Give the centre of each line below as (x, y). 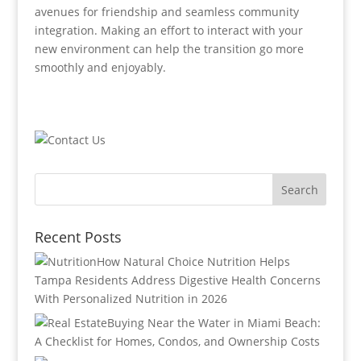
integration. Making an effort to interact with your (168, 30)
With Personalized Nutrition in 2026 (131, 299)
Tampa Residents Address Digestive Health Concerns (177, 280)
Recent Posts (78, 237)
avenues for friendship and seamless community (166, 12)
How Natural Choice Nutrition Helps (193, 261)
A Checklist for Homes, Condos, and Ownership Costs (177, 341)
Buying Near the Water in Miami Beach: (214, 323)
